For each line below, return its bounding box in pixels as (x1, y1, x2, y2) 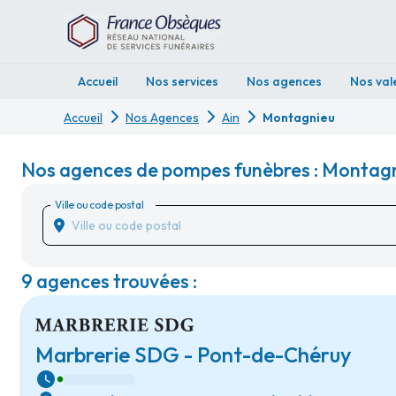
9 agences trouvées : (21, 269, 197, 293)
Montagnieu (263, 110, 335, 126)
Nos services (146, 73, 218, 89)
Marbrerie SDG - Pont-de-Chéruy (35, 341, 351, 368)
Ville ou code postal (55, 197, 143, 211)
